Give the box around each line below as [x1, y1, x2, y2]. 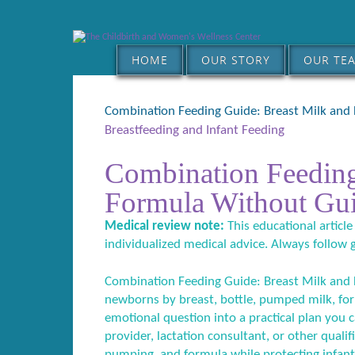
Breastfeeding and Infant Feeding [105, 124, 284, 137]
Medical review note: [105, 219, 224, 233]
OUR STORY [201, 52, 270, 67]
